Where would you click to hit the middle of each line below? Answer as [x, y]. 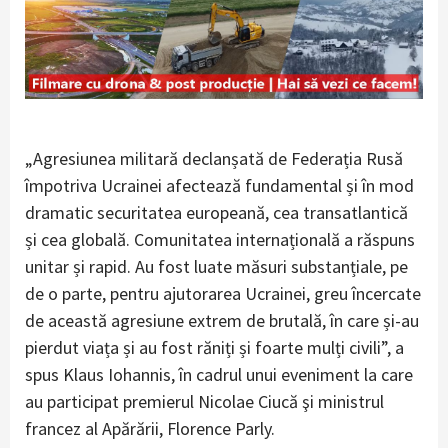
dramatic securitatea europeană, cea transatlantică [216, 212]
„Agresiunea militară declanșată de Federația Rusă [214, 158]
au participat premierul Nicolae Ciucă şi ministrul [204, 401]
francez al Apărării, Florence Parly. [150, 428]
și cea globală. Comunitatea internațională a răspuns [220, 239]
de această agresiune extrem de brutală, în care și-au [222, 320]
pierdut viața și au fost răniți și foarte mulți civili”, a [214, 347]
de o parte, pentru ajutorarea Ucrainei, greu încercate [223, 293]
